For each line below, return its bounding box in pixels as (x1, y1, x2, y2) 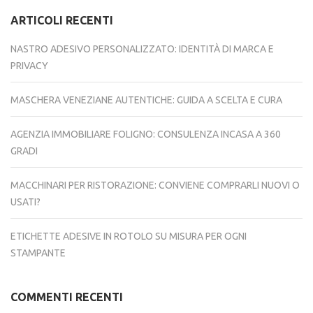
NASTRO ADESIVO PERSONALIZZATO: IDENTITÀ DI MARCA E (10, 43, 274, 54)
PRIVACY (10, 60, 48, 71)
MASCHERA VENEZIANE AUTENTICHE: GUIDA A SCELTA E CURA (10, 94, 282, 105)
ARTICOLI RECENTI (10, 14, 113, 27)
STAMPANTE (10, 247, 66, 259)
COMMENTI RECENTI (10, 291, 123, 303)
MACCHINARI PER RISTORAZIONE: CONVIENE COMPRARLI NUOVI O (10, 180, 300, 191)
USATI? (10, 196, 41, 208)
